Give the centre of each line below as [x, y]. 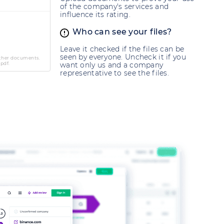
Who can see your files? [122, 32]
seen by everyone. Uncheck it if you [123, 57]
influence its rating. [95, 15]
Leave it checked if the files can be [122, 49]
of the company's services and [114, 7]
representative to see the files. [114, 73]
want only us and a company [112, 65]
